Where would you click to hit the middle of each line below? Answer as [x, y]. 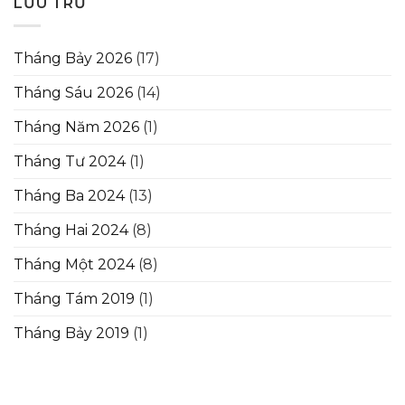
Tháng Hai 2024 [71, 231]
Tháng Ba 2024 [69, 196]
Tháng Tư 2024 [70, 162]
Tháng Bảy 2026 [73, 59]
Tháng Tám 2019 [74, 299]
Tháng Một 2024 [74, 265]
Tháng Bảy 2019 [71, 334]
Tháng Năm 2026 [76, 127]
